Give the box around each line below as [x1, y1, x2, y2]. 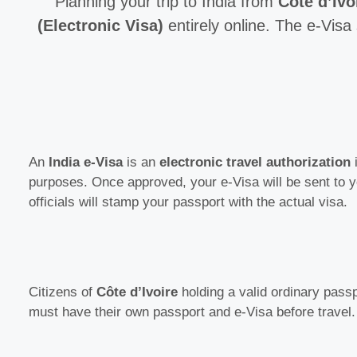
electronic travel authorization [159, 155, 351, 171]
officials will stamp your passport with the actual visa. [29, 194, 347, 210]
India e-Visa [49, 155, 123, 171]
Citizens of [29, 284, 96, 300]
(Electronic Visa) [37, 17, 163, 35]
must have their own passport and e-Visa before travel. [29, 304, 355, 320]
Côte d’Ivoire [96, 284, 178, 300]
